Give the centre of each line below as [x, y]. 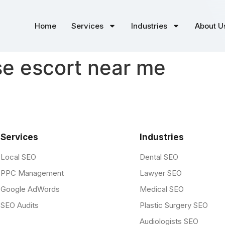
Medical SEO [161, 189]
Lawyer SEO [160, 173]
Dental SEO [159, 157]
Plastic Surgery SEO [174, 205]
